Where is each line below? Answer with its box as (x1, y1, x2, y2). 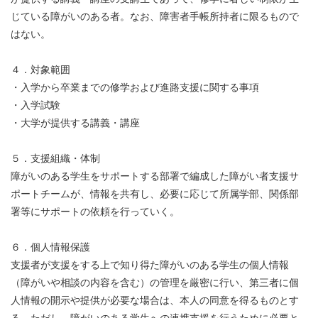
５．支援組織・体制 (11, 153, 100, 165)
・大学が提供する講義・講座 (11, 118, 140, 129)
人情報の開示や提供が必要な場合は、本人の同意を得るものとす (11, 295, 299, 307)
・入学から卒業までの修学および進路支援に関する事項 (11, 82, 259, 94)
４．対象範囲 (11, 65, 70, 76)
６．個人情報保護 (11, 242, 90, 253)
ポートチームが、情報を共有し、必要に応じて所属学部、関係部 (11, 189, 299, 200)
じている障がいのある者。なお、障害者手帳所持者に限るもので (11, 11, 299, 23)
